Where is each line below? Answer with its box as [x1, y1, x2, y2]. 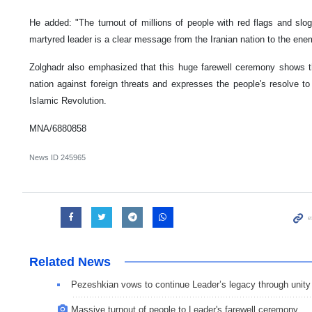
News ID [29, 153, 61, 162]
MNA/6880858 [29, 123, 86, 134]
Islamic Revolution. [29, 95, 107, 106]
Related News [29, 254, 111, 269]
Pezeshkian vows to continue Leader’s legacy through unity [71, 279, 311, 290]
